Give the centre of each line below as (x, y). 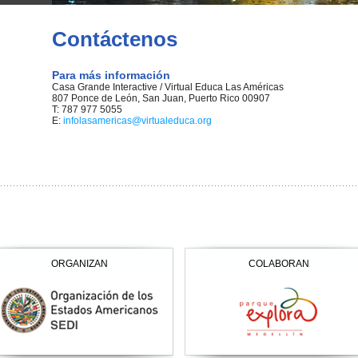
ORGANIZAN (80, 264)
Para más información (111, 75)
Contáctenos (115, 39)
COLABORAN (278, 264)
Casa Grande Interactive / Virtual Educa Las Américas (168, 87)
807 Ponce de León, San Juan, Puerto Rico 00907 (161, 98)
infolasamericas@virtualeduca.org (137, 121)
